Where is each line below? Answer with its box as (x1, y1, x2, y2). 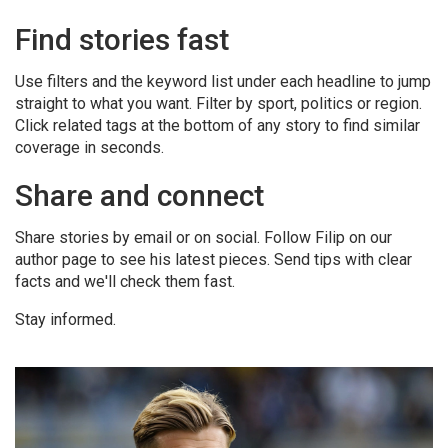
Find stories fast (15, 22, 229, 57)
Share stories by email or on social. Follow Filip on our (15, 228, 392, 247)
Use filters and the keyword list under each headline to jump (15, 72, 431, 91)
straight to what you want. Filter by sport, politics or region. (15, 94, 422, 113)
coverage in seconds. (15, 138, 164, 157)
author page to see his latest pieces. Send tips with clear (15, 250, 412, 269)
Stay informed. (15, 310, 116, 329)
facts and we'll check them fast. (15, 272, 235, 291)
